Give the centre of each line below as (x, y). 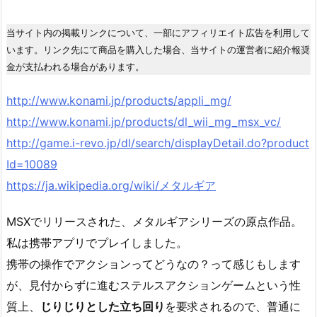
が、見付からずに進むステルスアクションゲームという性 (154, 285)
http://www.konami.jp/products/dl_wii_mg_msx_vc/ (144, 121)
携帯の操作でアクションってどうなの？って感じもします (154, 264)
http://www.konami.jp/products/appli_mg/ (119, 100)
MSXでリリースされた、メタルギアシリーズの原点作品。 (154, 221)
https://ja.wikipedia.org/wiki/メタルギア (111, 185)
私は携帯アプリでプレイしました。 (97, 242)
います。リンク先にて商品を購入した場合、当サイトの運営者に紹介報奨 (158, 50)
